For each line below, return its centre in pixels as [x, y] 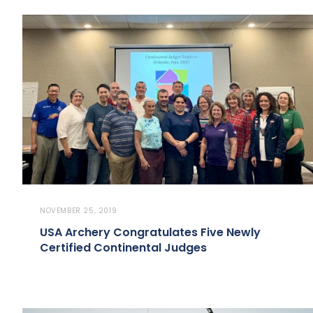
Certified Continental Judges [123, 248]
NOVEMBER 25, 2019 [79, 211]
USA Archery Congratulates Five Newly [150, 233]
